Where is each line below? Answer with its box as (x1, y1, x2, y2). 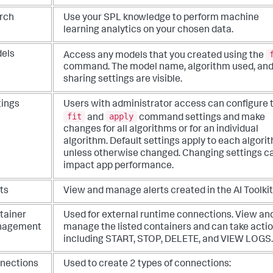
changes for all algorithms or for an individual (63, 125, 258, 135)
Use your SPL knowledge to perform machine (63, 13, 259, 23)
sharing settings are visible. (63, 75, 182, 85)
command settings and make (137, 113, 265, 123)
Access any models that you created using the (63, 51, 266, 61)
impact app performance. (63, 161, 174, 172)
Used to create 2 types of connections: (63, 259, 231, 269)
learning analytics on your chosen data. (63, 25, 233, 35)
